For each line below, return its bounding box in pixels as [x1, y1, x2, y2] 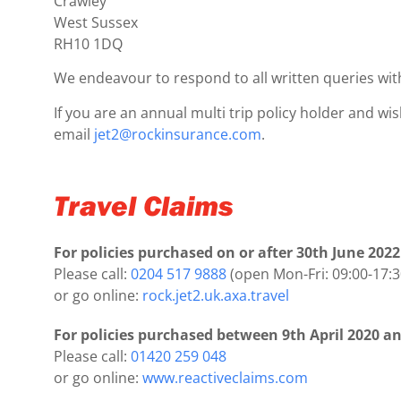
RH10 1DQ [54, 33, 123, 54]
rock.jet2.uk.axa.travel [142, 286, 289, 306]
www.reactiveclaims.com [142, 368, 308, 388]
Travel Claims [54, 187, 234, 224]
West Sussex [54, 12, 138, 32]
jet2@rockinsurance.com [94, 124, 261, 144]
